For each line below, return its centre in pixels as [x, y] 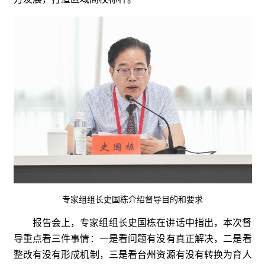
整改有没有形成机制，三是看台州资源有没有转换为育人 [132, 255]
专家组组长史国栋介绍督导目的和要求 [132, 200]
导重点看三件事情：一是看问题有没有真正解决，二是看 [132, 239]
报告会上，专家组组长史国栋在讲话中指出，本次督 [142, 223]
